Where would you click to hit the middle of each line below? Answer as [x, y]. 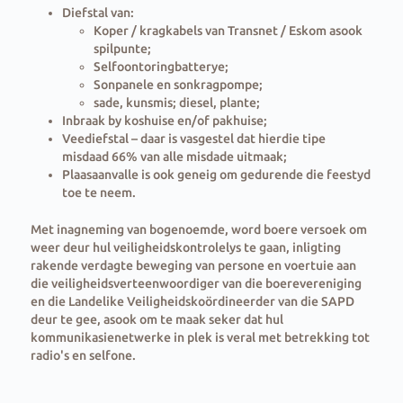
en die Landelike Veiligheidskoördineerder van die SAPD [192, 302]
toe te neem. [99, 193]
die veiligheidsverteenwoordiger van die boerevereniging [196, 284]
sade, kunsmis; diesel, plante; [176, 103]
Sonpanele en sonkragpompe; [178, 85]
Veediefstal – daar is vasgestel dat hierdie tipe [193, 139]
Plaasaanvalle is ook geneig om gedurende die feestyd [216, 175]
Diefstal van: [98, 13]
